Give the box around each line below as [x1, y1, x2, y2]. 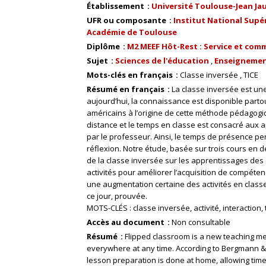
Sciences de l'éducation [115, 55, 209, 66]
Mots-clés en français [87, 69, 175, 80]
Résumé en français [87, 84, 166, 94]
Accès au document [87, 217, 166, 227]
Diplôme [87, 41, 122, 52]
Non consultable [172, 217, 230, 227]
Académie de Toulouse [87, 27, 177, 37]
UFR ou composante [87, 15, 168, 26]
